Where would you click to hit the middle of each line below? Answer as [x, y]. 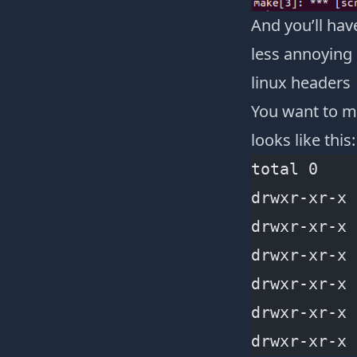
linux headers [300, 82]
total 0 [284, 169]
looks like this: [303, 139]
